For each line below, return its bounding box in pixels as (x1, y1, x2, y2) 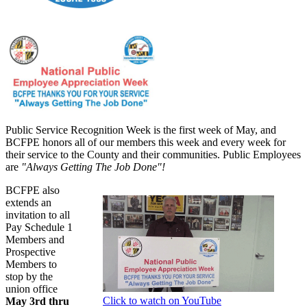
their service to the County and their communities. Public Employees (5, 149, 301, 161)
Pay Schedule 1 (5, 221, 73, 234)
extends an (5, 197, 51, 209)
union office (5, 283, 58, 295)
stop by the (5, 271, 53, 283)
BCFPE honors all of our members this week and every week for (5, 136, 286, 149)
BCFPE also (5, 184, 60, 197)
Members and (5, 234, 64, 246)
